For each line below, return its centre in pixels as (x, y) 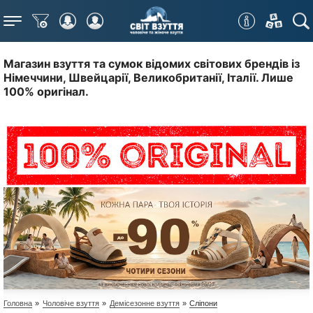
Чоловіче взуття (71, 303)
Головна (18, 303)
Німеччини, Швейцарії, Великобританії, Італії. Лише (148, 78)
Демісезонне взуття (144, 303)
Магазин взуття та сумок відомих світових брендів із (152, 64)
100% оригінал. (46, 92)
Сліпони (204, 303)
